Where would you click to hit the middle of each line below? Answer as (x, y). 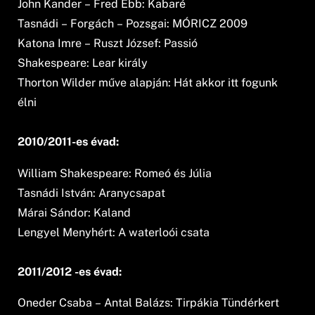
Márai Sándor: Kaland (75, 212)
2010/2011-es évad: (69, 142)
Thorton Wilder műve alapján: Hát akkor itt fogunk (148, 83)
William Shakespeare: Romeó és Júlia (115, 173)
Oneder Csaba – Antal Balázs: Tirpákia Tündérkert (149, 302)
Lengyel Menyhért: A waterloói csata (114, 232)
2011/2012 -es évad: (70, 271)
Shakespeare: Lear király (83, 63)
